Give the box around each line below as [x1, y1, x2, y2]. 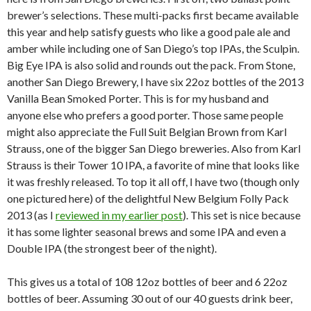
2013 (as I [7, 208, 56, 221]
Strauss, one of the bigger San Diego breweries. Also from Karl [7, 141, 301, 155]
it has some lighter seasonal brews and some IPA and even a [7, 224, 286, 238]
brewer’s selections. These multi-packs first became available [7, 8, 299, 22]
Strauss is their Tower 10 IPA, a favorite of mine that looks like [7, 158, 299, 171]
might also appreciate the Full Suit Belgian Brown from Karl [7, 124, 287, 138]
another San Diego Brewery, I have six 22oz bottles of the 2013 [7, 74, 303, 88]
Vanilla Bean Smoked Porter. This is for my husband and [7, 91, 269, 105]
